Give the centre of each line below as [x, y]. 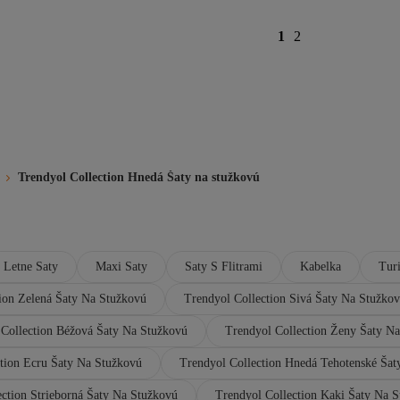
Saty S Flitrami [224, 267]
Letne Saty [31, 267]
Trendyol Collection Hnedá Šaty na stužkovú [139, 177]
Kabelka [321, 267]
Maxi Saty [121, 267]
